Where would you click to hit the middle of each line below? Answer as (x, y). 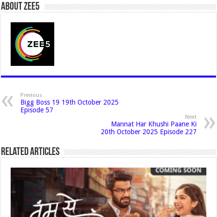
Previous (31, 95)
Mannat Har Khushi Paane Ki (154, 124)
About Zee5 (21, 7)
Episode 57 (37, 110)
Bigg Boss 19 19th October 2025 (70, 102)
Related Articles (31, 152)
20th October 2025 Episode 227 (148, 132)
